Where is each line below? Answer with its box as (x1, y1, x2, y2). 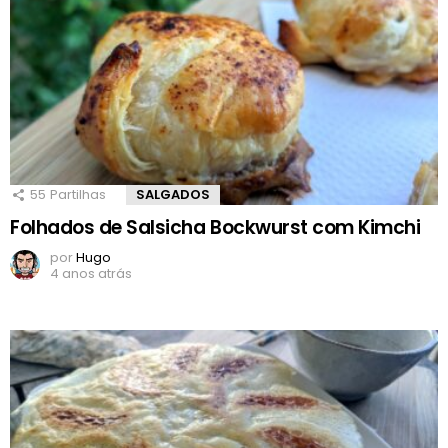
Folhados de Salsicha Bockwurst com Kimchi (10, 214, 421, 242)
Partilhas (50, 185, 106, 205)
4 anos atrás (50, 264, 132, 284)
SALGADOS (136, 185, 210, 205)
